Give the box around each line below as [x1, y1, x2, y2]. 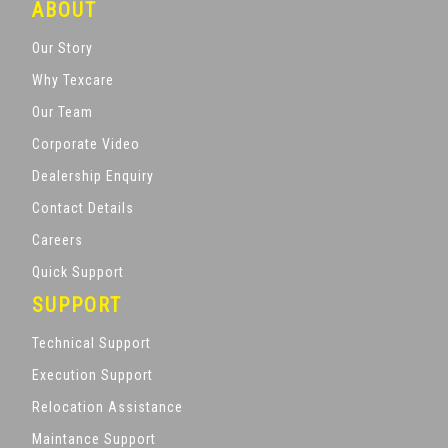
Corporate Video [32, 135, 140, 152]
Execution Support [32, 366, 153, 383]
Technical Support [32, 334, 151, 351]
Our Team [32, 103, 93, 120]
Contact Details [32, 199, 134, 216]
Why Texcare [32, 71, 114, 88]
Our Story [32, 39, 93, 56]
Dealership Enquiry [32, 167, 154, 184]
